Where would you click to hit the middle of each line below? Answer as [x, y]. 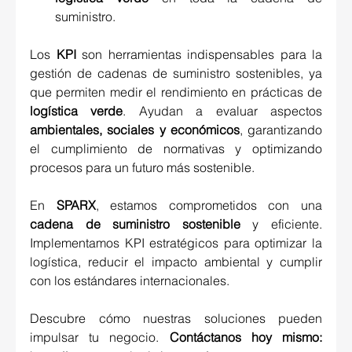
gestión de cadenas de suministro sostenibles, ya [176, 73]
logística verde [77, 111]
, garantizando [280, 130]
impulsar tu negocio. [100, 337]
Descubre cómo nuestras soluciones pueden [176, 319]
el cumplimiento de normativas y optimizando [176, 149]
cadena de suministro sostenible [135, 224]
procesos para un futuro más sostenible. [144, 168]
